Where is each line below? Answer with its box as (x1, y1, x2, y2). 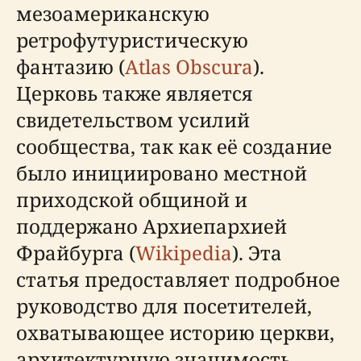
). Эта (232, 239, 282, 266)
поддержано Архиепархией (16, 213, 287, 239)
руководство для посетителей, (16, 293, 312, 319)
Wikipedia (135, 239, 232, 266)
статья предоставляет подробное (16, 266, 340, 293)
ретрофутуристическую (16, 27, 248, 53)
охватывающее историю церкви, (16, 319, 334, 346)
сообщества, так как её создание (16, 133, 332, 160)
